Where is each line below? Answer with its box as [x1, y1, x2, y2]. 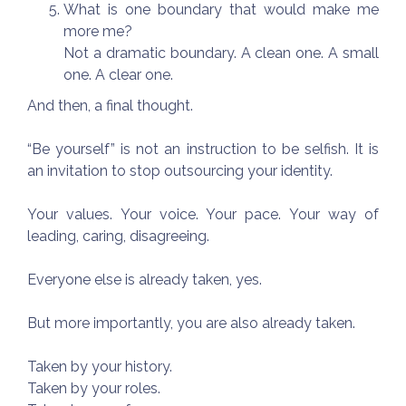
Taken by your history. [27, 357, 172, 375]
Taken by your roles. [27, 379, 160, 397]
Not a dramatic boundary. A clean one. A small [63, 43, 379, 62]
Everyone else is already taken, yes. [27, 270, 262, 288]
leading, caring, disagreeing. [27, 227, 209, 245]
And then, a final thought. [27, 96, 193, 114]
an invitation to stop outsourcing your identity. [27, 161, 333, 179]
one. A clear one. [63, 65, 173, 83]
